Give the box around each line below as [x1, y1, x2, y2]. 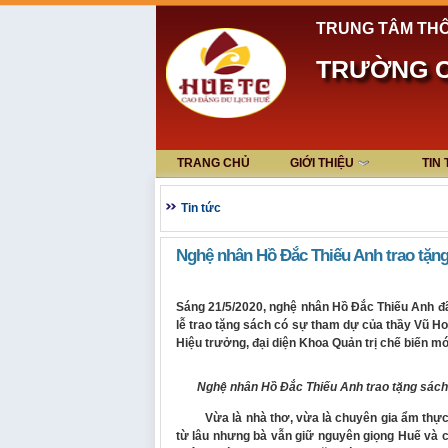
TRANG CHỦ [177, 156, 250, 170]
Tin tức [181, 201, 221, 215]
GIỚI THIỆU [290, 156, 354, 170]
